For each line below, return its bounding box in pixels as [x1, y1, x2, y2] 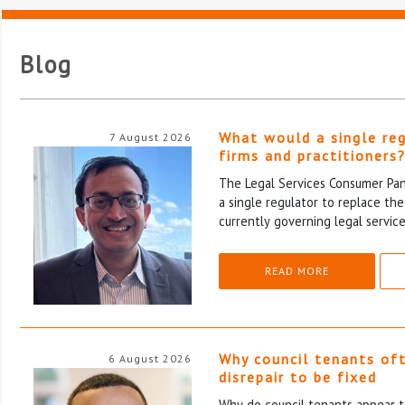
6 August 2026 [108, 351, 192, 365]
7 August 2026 [109, 129, 192, 144]
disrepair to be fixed [219, 367, 377, 386]
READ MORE [265, 263, 329, 278]
